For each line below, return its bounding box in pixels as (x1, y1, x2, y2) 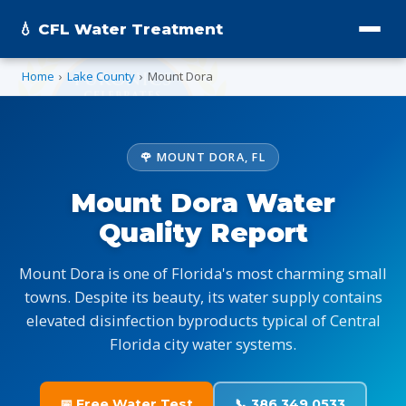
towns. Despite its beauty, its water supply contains (24, 286, 382, 307)
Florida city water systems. (110, 333, 296, 354)
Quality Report (98, 217, 308, 248)
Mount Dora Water (71, 187, 335, 218)
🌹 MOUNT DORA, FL (140, 150, 266, 165)
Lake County (67, 68, 135, 84)
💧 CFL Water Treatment (18, 20, 223, 38)
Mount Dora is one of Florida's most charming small (19, 263, 387, 284)
